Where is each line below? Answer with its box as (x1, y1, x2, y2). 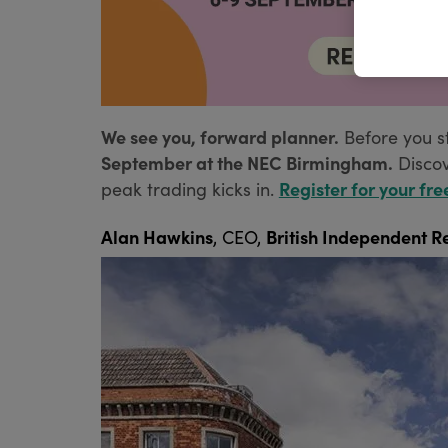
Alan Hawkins (100, 224, 213, 250)
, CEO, (212, 225, 266, 250)
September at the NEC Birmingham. (100, 150, 393, 176)
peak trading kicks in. (100, 177, 279, 202)
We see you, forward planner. (100, 124, 339, 150)
